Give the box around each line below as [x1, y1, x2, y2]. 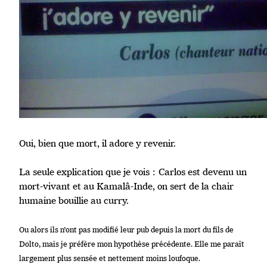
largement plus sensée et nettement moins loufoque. [19, 253, 200, 263]
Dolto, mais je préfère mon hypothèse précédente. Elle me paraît [19, 238, 244, 249]
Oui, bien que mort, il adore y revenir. [19, 137, 176, 150]
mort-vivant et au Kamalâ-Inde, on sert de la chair [19, 180, 234, 193]
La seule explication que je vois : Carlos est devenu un [19, 166, 247, 178]
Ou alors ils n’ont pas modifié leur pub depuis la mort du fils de [19, 224, 234, 235]
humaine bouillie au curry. [19, 194, 129, 207]
